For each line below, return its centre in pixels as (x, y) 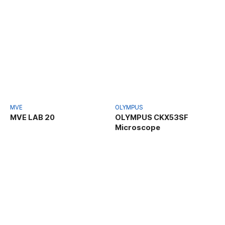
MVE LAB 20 (32, 117)
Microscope (138, 127)
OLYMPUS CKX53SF (152, 117)
